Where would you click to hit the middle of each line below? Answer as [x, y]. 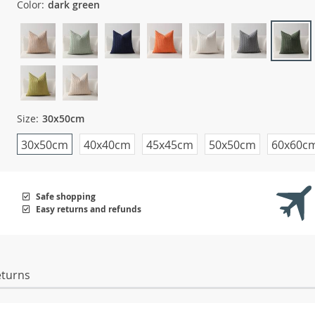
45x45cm [170, 144]
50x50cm [232, 144]
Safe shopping [65, 196]
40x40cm [107, 144]
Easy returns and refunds [88, 209]
